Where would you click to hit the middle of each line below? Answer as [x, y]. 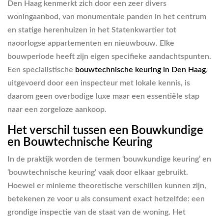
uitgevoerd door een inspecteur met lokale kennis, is [99, 83]
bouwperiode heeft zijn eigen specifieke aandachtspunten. [109, 56]
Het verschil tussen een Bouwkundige [105, 131]
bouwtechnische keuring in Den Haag [140, 70]
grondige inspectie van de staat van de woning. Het [96, 212]
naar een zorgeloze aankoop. [57, 110]
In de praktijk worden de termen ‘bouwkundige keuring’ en [109, 159]
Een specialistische [41, 70]
